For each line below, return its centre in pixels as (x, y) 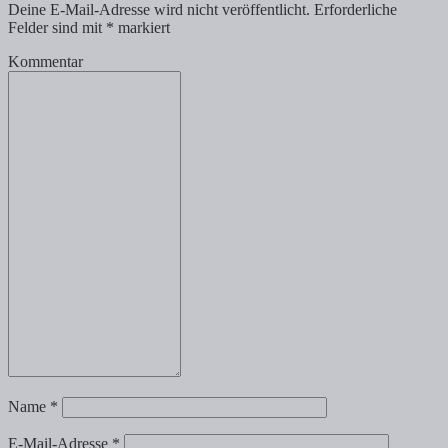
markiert (142, 28)
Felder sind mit (57, 28)
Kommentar (45, 62)
